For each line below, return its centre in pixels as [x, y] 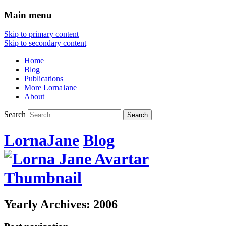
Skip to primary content [41, 34]
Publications [44, 79]
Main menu [28, 15]
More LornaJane [50, 88]
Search [15, 115]
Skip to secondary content [45, 43]
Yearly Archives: [49, 205]
